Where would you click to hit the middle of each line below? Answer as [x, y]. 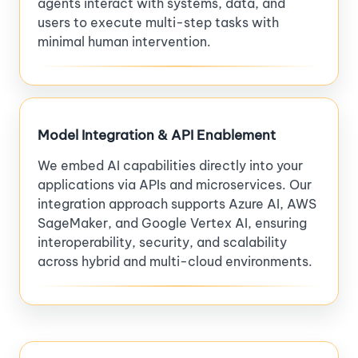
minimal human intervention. [124, 41]
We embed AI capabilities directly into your [170, 165]
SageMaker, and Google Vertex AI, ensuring [172, 223]
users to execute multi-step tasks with [158, 22]
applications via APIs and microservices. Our [175, 184]
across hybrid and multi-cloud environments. [175, 261]
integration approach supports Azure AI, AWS [177, 203]
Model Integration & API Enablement [157, 135]
